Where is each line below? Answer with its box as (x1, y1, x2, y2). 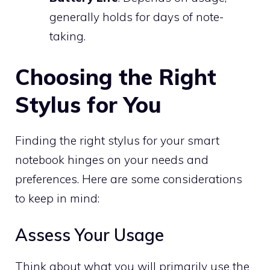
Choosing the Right (15, 63, 216, 90)
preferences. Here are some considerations (15, 171, 242, 186)
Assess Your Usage (15, 224, 164, 245)
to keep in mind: (15, 190, 99, 206)
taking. (49, 29, 86, 43)
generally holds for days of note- (49, 10, 224, 24)
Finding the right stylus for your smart (15, 133, 219, 148)
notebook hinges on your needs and (15, 152, 209, 167)
